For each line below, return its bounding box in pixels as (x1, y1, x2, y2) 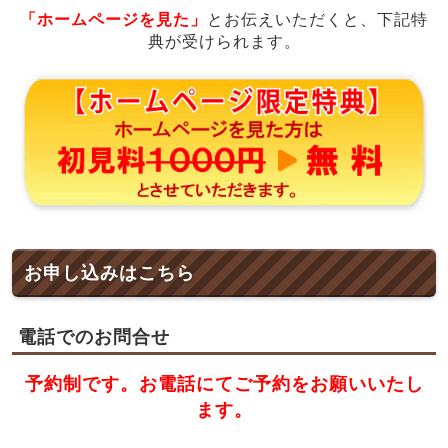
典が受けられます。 (147, 33, 301, 50)
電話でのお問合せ (18, 327, 170, 348)
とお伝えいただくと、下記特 (207, 11, 428, 28)
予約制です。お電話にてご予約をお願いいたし (24, 374, 424, 395)
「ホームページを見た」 (20, 11, 207, 28)
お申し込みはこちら (24, 263, 195, 284)
